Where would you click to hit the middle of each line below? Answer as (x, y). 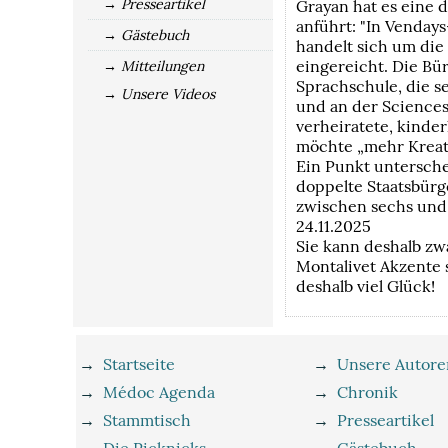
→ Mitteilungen (153, 66)
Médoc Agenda (159, 391)
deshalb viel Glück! (365, 286)
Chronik (367, 391)
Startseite (139, 363)
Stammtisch (147, 419)
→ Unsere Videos (159, 94)
